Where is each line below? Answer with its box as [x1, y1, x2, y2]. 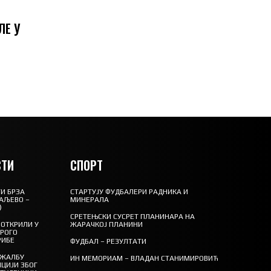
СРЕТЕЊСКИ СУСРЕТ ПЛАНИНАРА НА [70, 212, 195, 221]
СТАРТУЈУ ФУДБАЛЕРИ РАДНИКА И [70, 187, 189, 196]
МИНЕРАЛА [70, 195, 109, 204]
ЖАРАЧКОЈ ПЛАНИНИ [70, 220, 143, 229]
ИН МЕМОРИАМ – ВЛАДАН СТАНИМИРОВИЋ [70, 253, 219, 263]
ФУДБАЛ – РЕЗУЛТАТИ [70, 237, 147, 246]
